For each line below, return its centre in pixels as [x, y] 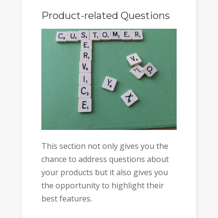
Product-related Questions [105, 15]
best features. [66, 198]
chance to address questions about [105, 159]
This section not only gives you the [105, 146]
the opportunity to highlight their [102, 185]
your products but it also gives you [104, 172]
